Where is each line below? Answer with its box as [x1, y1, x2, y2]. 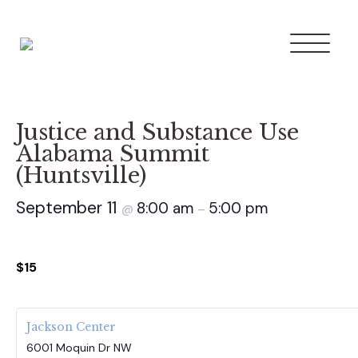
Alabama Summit [16, 141, 209, 167]
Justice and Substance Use [16, 119, 299, 145]
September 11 [16, 197, 121, 219]
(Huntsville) [16, 162, 146, 189]
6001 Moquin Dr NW [26, 340, 132, 355]
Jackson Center [26, 319, 116, 334]
